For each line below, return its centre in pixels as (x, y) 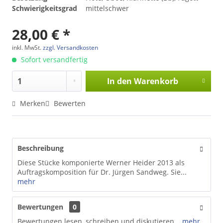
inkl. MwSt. (27, 47)
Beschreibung (41, 148)
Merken (33, 103)
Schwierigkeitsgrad (45, 8)
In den (119, 81)
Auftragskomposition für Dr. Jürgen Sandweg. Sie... (102, 172)
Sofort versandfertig (53, 59)
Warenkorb (156, 81)
